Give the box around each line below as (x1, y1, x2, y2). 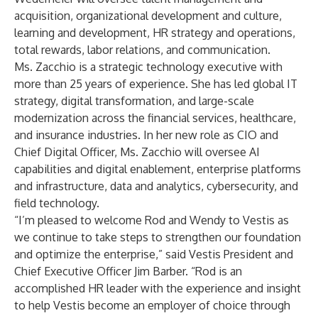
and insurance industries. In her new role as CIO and (14, 128, 278, 142)
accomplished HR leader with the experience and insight (14, 281, 301, 295)
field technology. (14, 196, 99, 210)
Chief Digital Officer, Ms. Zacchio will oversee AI (14, 145, 260, 159)
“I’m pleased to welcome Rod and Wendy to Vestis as (14, 213, 289, 227)
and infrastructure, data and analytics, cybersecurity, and (14, 179, 298, 193)
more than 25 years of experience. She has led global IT (14, 77, 297, 91)
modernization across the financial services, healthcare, (14, 111, 296, 125)
